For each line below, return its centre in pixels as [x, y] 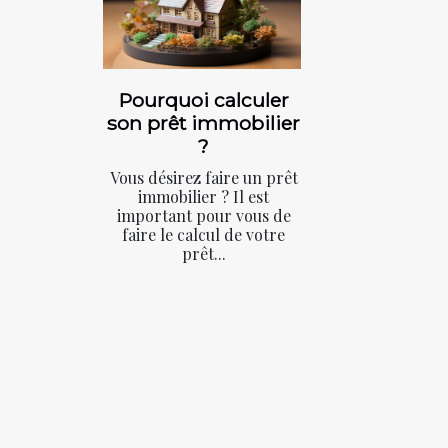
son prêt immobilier [203, 123]
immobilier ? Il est [203, 197]
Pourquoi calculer [203, 100]
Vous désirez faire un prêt [203, 178]
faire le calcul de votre [203, 235]
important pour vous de [203, 216]
